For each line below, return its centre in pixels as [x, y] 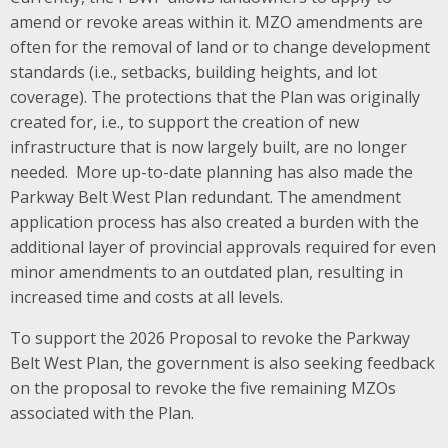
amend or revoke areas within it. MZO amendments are [216, 21]
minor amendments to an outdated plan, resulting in [206, 271]
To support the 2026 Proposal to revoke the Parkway [210, 337]
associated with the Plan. [102, 412]
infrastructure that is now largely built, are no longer [208, 146]
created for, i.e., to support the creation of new [184, 121]
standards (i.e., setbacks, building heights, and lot [193, 71]
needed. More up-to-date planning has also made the [211, 171]
